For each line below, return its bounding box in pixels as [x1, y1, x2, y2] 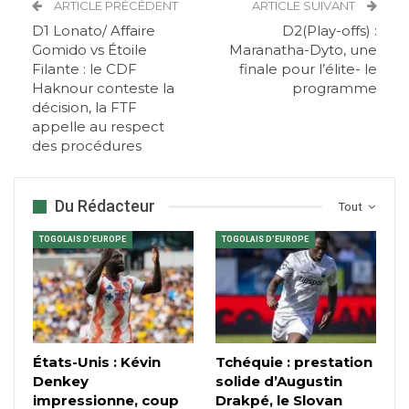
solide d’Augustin [215, 372, 342, 391]
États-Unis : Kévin [33, 353, 161, 372]
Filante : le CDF [32, 60, 137, 79]
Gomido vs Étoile [32, 41, 147, 59]
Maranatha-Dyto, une [229, 41, 377, 59]
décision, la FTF [32, 99, 137, 117]
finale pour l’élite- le [239, 60, 377, 79]
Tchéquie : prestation [215, 353, 372, 372]
